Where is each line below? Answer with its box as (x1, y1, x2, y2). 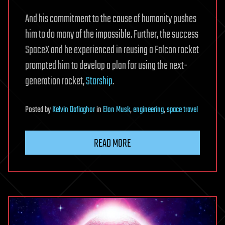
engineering (133, 103, 164, 117)
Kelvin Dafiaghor (52, 103, 95, 117)
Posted (25, 103, 45, 117)
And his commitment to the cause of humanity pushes (25, 11, 196, 28)
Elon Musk (103, 103, 130, 117)
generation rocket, (25, 73, 86, 90)
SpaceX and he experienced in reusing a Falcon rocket (25, 42, 199, 59)
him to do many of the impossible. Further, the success (25, 26, 198, 44)
